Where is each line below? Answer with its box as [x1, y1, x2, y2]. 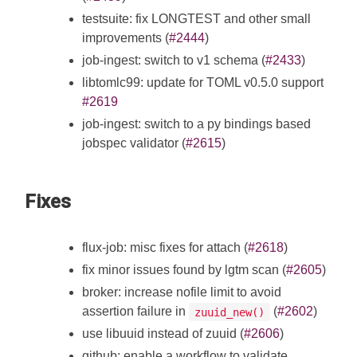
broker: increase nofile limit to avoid [82, 285, 281, 300]
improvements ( [82, 31, 169, 45]
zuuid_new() [194, 305, 265, 319]
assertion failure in [82, 304, 189, 319]
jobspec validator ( [82, 136, 186, 151]
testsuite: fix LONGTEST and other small [82, 12, 311, 26]
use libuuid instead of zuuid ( [82, 327, 244, 341]
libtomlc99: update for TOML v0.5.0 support [82, 76, 324, 90]
